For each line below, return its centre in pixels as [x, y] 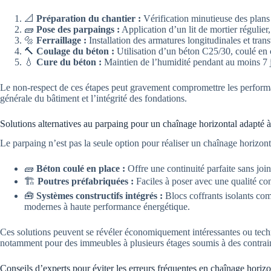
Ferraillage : [61, 40]
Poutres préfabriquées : [86, 181]
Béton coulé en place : [81, 169]
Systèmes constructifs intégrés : [100, 196]
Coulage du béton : [75, 51]
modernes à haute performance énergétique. [107, 207]
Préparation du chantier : [89, 18]
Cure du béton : [69, 62]
